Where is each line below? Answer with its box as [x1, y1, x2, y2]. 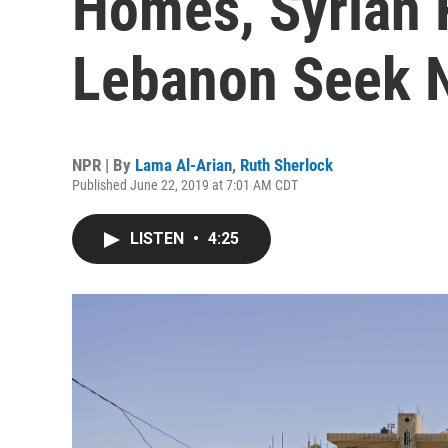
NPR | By [72, 155, 135, 175]
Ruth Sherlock [240, 155, 333, 175]
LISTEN [130, 229, 188, 248]
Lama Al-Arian [135, 155, 232, 175]
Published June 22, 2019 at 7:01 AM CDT [72, 177, 298, 193]
